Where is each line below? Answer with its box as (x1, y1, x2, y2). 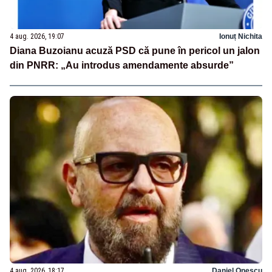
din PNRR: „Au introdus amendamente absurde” (10, 59, 234, 70)
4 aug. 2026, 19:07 (10, 32, 64, 41)
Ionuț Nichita (219, 32, 262, 41)
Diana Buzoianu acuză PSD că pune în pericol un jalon (10, 45, 260, 56)
